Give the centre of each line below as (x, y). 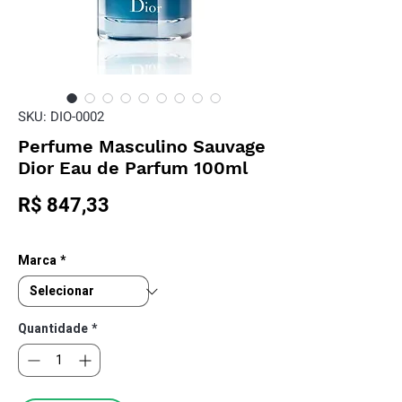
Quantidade (53, 329)
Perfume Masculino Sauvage (142, 146)
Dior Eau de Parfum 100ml (133, 168)
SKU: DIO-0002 (61, 117)
